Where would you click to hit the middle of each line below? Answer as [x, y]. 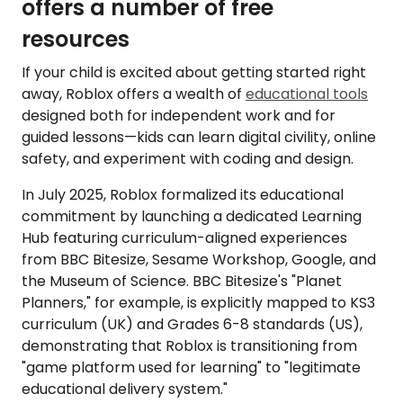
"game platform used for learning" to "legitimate [191, 368]
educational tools [307, 94]
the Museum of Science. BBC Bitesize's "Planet [182, 282]
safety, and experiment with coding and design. [188, 159]
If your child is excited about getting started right [194, 73]
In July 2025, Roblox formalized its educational [183, 195]
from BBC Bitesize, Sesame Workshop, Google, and [199, 260]
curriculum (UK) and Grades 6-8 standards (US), [192, 325]
